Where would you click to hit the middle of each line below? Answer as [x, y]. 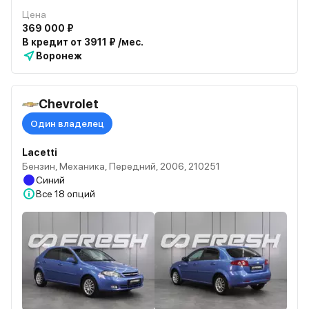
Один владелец [67, 123]
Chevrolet [69, 104]
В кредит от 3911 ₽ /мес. [83, 42]
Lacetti [40, 152]
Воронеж [59, 56]
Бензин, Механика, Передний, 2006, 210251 [121, 166]
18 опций [75, 194]
